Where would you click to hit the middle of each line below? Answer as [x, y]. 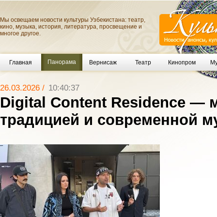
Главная [21, 62]
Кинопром [182, 62]
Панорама [62, 62]
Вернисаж [103, 62]
